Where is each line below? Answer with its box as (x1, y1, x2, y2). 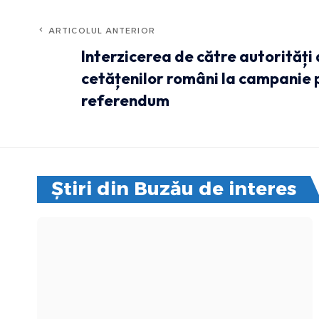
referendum (81, 90, 169, 111)
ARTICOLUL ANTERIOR (48, 26, 155, 36)
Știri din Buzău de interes (51, 177, 296, 201)
